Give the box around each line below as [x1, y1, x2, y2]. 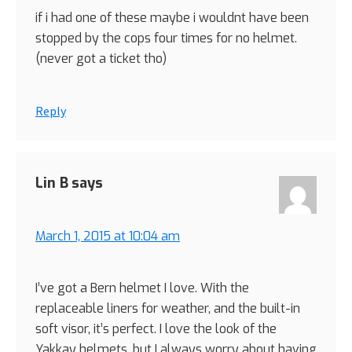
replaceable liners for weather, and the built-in [35, 300, 300, 317]
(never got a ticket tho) [35, 50, 167, 68]
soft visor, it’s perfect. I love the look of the [35, 321, 277, 338]
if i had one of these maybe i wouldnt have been [35, 9, 309, 27]
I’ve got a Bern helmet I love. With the [35, 280, 249, 297]
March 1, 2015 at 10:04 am [35, 228, 180, 245]
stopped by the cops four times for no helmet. [35, 30, 297, 47]
